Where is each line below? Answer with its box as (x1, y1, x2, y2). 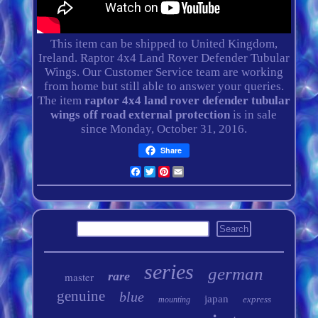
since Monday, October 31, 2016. (80, 122, 247, 136)
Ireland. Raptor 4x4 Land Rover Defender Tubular (38, 51, 290, 65)
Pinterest (169, 165, 217, 178)
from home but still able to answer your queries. (43, 79, 284, 93)
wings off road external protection (50, 108, 231, 121)
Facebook (141, 165, 192, 178)
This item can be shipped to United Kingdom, (50, 37, 278, 50)
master (64, 270, 94, 284)
